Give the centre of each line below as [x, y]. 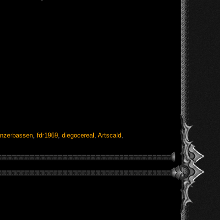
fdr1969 [47, 135]
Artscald [110, 135]
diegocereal [78, 135]
